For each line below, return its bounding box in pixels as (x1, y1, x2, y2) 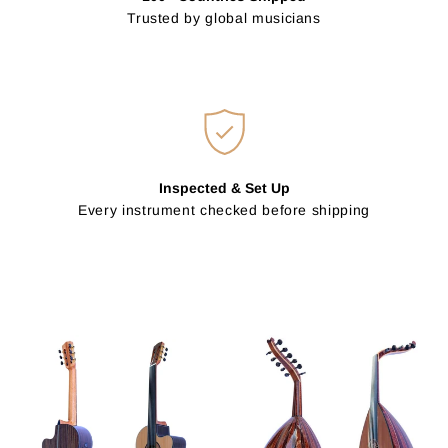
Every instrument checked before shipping (78, 201, 370, 218)
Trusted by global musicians (127, 9, 321, 26)
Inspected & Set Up (158, 179, 290, 196)
